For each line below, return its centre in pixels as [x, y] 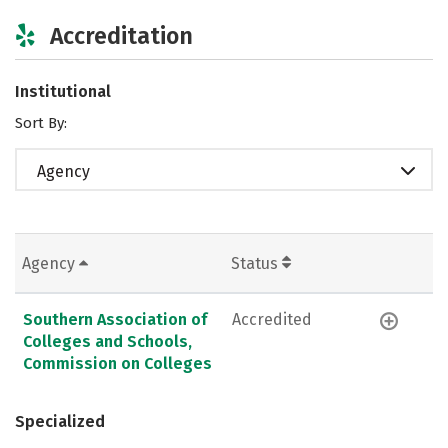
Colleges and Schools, [107, 341]
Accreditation [121, 35]
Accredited [272, 319]
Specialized [60, 421]
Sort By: [41, 122]
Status [256, 263]
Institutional [63, 91]
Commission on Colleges [117, 363]
